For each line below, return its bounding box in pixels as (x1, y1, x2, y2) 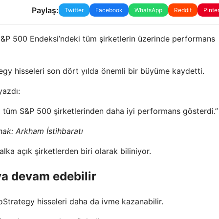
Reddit (174, 6, 192, 14)
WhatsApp (134, 6, 162, 14)
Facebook (95, 6, 123, 14)
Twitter (64, 6, 84, 14)
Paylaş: (31, 5, 59, 15)
